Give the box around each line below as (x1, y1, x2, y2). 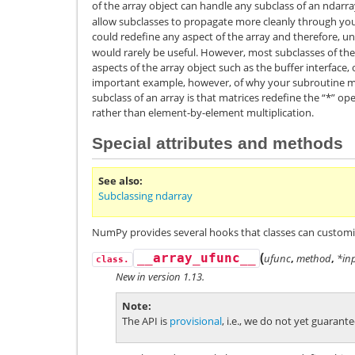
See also (98, 173, 139, 188)
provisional (170, 314, 222, 329)
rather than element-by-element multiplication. (92, 105, 314, 120)
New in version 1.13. (116, 269, 204, 284)
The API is (122, 314, 170, 329)
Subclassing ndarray (98, 188, 193, 203)
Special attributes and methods (92, 133, 343, 152)
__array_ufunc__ (137, 251, 256, 266)
